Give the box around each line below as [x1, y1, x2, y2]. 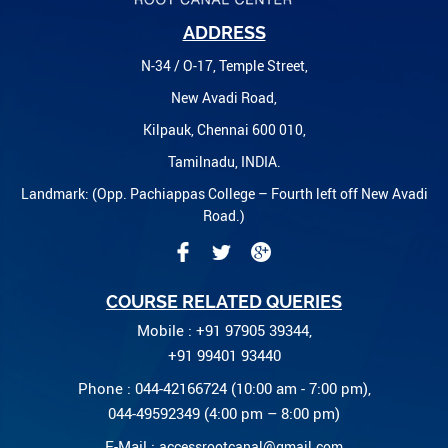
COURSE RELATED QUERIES [106, 290, 342, 312]
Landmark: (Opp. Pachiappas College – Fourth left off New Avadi [20, 183, 428, 203]
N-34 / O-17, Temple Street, [140, 55, 308, 75]
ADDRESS [182, 21, 266, 43]
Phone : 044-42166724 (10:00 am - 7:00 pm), [77, 377, 371, 398]
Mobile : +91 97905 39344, [136, 319, 312, 340]
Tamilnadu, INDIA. [167, 151, 281, 171]
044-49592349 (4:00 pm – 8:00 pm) [108, 402, 340, 423]
